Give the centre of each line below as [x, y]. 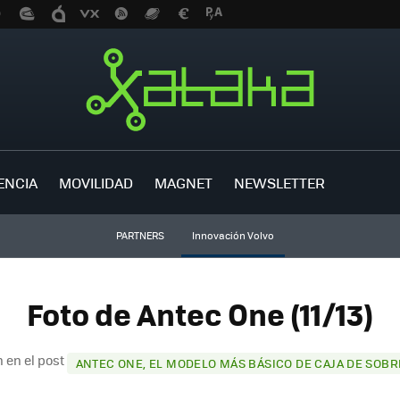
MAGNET [183, 182]
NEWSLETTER [279, 182]
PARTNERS [140, 235]
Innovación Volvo [233, 235]
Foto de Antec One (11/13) [200, 314]
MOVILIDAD [96, 182]
